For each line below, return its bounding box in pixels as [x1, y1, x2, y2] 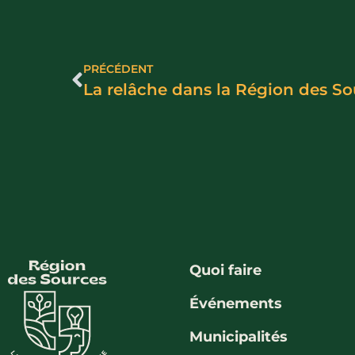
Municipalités [189, 327, 288, 345]
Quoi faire [189, 261, 261, 279]
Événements [189, 294, 282, 312]
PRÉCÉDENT [83, 61, 153, 76]
